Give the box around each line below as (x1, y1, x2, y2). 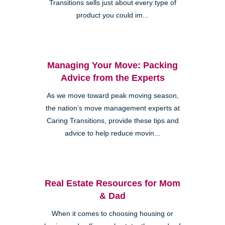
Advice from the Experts (60, 72, 165, 83)
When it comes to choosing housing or (52, 209, 173, 217)
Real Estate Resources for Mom (45, 178, 180, 188)
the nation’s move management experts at (45, 104, 180, 112)
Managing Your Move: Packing (47, 60, 178, 70)
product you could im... (76, 11, 149, 19)
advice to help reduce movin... (65, 129, 160, 137)
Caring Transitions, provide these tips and (46, 117, 179, 125)
